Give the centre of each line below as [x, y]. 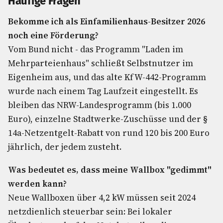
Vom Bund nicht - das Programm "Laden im [96, 49]
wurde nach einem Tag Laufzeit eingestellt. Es [103, 91]
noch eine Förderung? [53, 35]
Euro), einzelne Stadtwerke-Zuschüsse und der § [108, 119]
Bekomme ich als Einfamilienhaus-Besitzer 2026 [107, 21]
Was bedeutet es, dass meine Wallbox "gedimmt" [110, 170]
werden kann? [37, 184]
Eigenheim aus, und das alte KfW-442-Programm [107, 77]
